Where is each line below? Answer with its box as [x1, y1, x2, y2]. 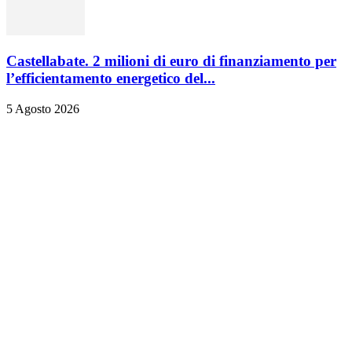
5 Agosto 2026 [6, 102, 79, 115]
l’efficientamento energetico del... [6, 70, 215, 87]
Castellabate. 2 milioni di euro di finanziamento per [6, 53, 336, 70]
